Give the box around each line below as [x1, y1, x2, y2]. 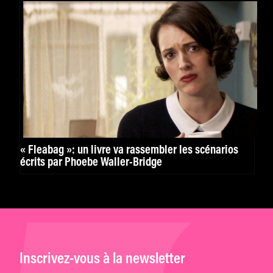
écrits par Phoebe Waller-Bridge [20, 156, 162, 169]
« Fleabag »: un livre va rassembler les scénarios [20, 144, 238, 157]
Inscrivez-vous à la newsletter [19, 251, 185, 268]
